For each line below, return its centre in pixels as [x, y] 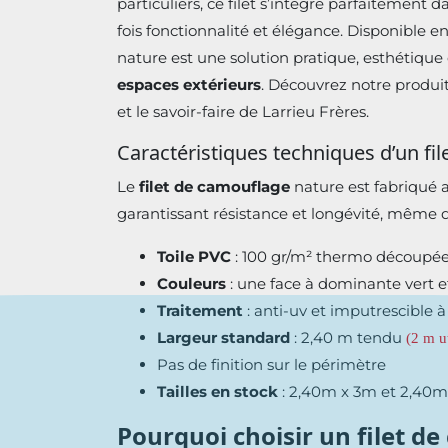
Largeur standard [223, 337]
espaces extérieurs [189, 84]
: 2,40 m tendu [348, 337]
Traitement [200, 310]
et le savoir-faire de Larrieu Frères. [243, 111]
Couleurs [191, 283]
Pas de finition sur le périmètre [271, 364]
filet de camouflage [212, 186]
